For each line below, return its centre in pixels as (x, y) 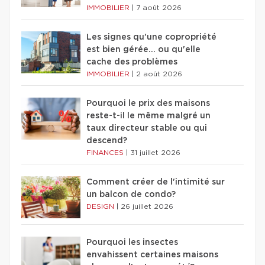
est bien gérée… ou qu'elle (143, 50)
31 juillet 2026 (155, 153)
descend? (107, 141)
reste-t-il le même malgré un (148, 116)
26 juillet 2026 (147, 207)
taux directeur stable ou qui (147, 129)
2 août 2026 (159, 74)
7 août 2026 (159, 8)
